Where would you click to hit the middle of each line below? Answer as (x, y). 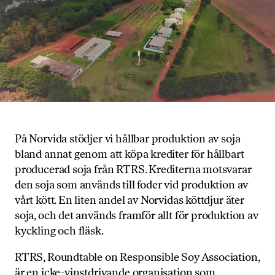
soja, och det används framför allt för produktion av (137, 216)
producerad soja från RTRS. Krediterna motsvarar (133, 170)
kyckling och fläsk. (59, 231)
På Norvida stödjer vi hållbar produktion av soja (128, 139)
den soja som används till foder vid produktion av (132, 185)
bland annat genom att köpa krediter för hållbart (130, 154)
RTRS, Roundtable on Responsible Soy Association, (137, 258)
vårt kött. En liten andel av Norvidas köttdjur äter (130, 200)
